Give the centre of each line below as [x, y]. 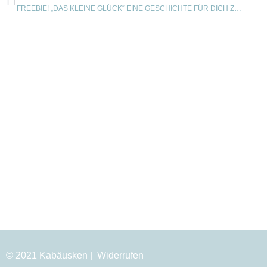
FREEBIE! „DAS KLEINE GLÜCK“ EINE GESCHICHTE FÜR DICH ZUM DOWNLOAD [238, 9]
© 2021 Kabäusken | [50, 255]
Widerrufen [120, 255]
